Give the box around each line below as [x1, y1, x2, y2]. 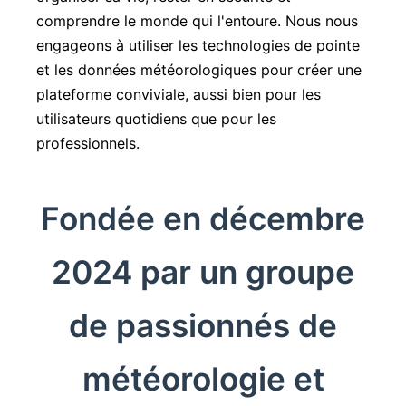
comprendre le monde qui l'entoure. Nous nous [36, 11, 358, 30]
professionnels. [36, 133, 140, 152]
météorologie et [82, 359, 324, 399]
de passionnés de [69, 305, 337, 345]
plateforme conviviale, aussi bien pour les [36, 84, 321, 103]
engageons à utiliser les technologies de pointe [36, 35, 360, 54]
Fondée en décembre [41, 198, 365, 238]
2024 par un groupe [52, 252, 354, 292]
